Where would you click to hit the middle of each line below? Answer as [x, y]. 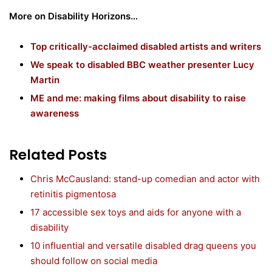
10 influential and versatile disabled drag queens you [143, 246]
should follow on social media [94, 261]
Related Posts [58, 155]
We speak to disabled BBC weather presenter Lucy [142, 64]
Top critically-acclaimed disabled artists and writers [146, 46]
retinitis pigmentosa [73, 194]
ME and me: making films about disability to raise [138, 98]
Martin [45, 80]
